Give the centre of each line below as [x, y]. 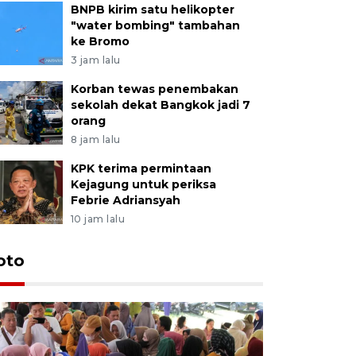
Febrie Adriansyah [125, 200]
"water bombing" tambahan [155, 25]
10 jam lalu [98, 219]
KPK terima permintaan [141, 168]
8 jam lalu [95, 139]
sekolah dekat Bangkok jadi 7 [160, 104]
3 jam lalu [95, 60]
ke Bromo [100, 41]
